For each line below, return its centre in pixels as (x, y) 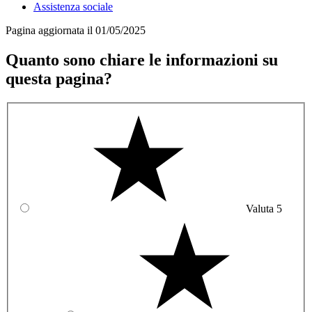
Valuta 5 (264, 208)
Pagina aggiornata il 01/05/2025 (76, 31)
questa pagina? (59, 79)
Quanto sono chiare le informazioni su (142, 60)
